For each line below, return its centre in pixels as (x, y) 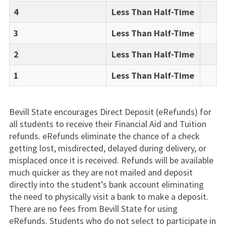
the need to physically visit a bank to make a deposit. (108, 196)
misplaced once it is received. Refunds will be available (111, 160)
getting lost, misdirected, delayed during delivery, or (107, 148)
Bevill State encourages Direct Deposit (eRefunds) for (110, 112)
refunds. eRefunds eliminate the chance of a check (104, 136)
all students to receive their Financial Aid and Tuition (107, 124)
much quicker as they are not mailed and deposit (101, 172)
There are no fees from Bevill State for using (93, 209)
